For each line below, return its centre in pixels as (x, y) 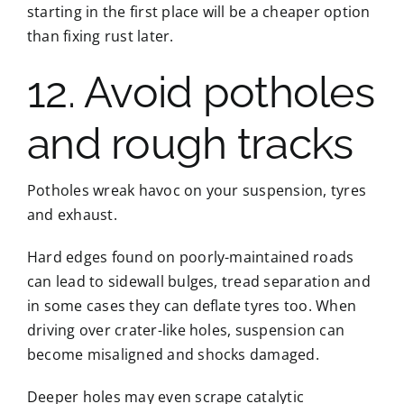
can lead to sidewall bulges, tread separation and (198, 281)
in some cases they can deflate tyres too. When (192, 305)
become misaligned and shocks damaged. (173, 354)
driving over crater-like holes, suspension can (186, 330)
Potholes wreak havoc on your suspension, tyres (197, 190)
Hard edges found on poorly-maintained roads (190, 257)
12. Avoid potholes (201, 92)
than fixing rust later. (100, 36)
